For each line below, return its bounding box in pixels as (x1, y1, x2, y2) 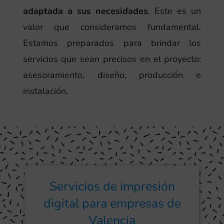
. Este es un (148, 4, 201, 17)
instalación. (22, 84, 68, 97)
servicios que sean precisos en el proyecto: (22, 52, 201, 65)
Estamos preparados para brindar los (22, 36, 201, 49)
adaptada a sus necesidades (22, 4, 148, 17)
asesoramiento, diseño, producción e (22, 68, 201, 81)
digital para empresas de (43, 195, 181, 212)
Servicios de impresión (49, 178, 175, 195)
